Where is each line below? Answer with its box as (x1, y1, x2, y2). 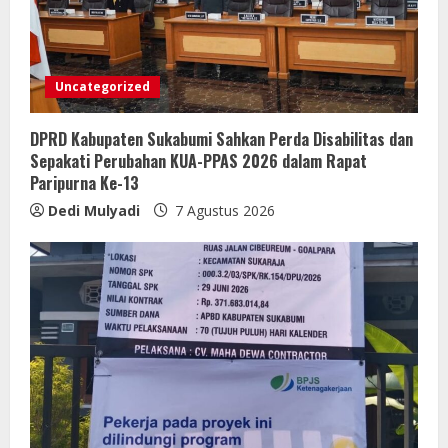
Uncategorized (55, 77, 150, 95)
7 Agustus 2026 (171, 200, 275, 220)
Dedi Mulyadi (48, 200, 140, 220)
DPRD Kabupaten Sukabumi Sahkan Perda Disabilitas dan (30, 126, 413, 151)
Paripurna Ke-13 (30, 170, 139, 195)
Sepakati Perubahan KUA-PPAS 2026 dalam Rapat (30, 148, 367, 173)
